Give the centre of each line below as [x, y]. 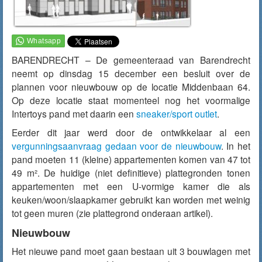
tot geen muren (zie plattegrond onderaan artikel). [112, 213]
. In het [236, 146]
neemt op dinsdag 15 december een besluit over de [131, 73]
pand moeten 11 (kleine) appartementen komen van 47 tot [131, 159]
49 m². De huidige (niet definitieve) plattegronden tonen [131, 173]
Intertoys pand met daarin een [74, 113]
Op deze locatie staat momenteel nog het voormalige [131, 100]
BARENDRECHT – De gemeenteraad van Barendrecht [131, 60]
